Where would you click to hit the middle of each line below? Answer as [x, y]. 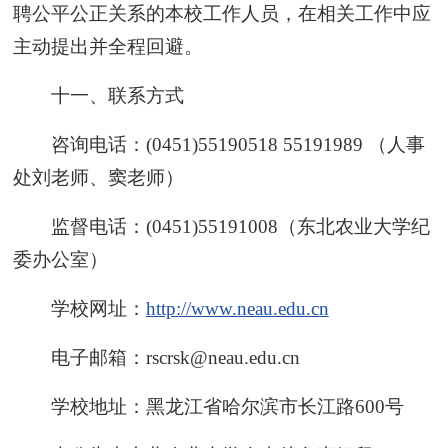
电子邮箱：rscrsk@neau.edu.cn [175, 357]
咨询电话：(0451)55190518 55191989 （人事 [237, 144]
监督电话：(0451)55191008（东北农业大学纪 [240, 226]
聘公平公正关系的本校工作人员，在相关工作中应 [222, 13]
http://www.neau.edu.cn [237, 308]
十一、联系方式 [117, 95]
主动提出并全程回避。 [108, 46]
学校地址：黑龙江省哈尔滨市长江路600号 [227, 406]
